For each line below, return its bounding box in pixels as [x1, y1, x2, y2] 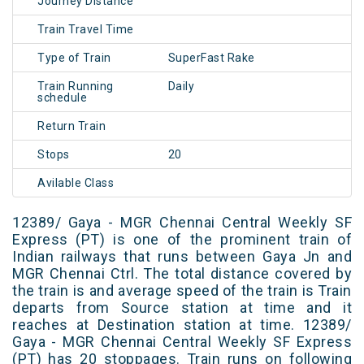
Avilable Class [37, 176, 114, 190]
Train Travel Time [37, 23, 134, 37]
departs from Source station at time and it [12, 299, 352, 317]
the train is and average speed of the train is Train [12, 282, 352, 300]
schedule [37, 91, 87, 105]
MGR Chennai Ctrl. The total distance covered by [12, 265, 352, 283]
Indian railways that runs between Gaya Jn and [12, 248, 352, 266]
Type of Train [37, 51, 111, 65]
